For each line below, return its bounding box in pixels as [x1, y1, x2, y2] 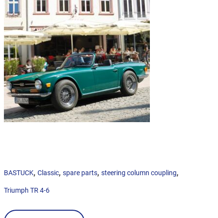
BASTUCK [4, 168, 34, 177]
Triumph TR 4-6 [4, 186, 50, 194]
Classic [37, 168, 59, 177]
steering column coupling [101, 168, 177, 177]
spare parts [63, 168, 97, 177]
